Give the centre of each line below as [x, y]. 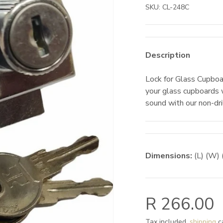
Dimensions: [169, 156]
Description [168, 55]
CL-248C [176, 7]
